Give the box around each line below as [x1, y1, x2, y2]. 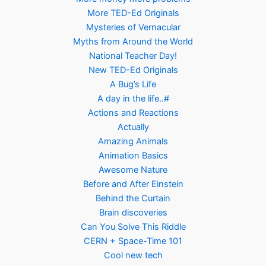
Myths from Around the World [73, 36, 193, 47]
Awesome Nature [99, 164, 167, 176]
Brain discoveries [99, 207, 167, 218]
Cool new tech [103, 250, 163, 261]
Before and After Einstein [83, 179, 183, 190]
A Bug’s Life [110, 79, 156, 90]
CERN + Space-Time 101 [84, 236, 182, 247]
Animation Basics [98, 150, 168, 161]
